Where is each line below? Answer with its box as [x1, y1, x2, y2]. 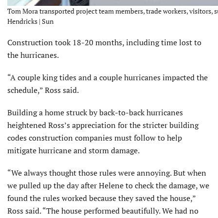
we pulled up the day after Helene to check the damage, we [7, 180, 209, 191]
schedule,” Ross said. [7, 85, 79, 96]
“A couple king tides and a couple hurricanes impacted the [7, 72, 208, 83]
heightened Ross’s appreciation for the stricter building [7, 120, 199, 131]
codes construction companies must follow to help [7, 132, 182, 144]
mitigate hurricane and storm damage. [7, 145, 140, 156]
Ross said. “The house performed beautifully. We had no [7, 205, 199, 217]
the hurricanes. [7, 50, 59, 61]
